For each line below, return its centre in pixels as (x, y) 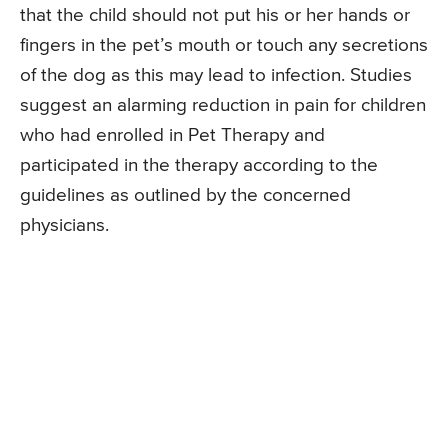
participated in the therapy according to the (199, 165)
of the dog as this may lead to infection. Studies (216, 75)
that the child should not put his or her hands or (215, 15)
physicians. (64, 225)
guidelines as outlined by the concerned (185, 195)
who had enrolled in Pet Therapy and (172, 135)
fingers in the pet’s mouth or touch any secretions (224, 45)
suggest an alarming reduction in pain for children (223, 105)
